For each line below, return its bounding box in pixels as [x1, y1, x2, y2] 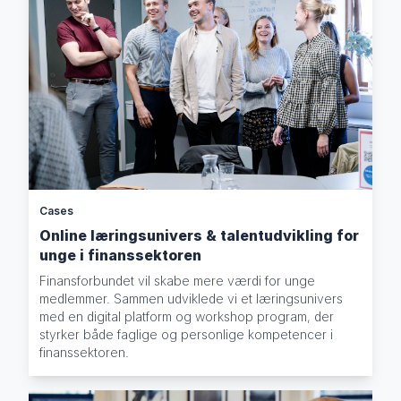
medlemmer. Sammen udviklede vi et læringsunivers [39, 291, 344, 307]
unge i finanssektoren [39, 246, 202, 265]
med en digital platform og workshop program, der [39, 309, 335, 325]
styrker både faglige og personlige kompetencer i [39, 327, 334, 343]
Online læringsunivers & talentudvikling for [39, 226, 360, 245]
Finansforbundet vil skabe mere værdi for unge [39, 273, 316, 289]
